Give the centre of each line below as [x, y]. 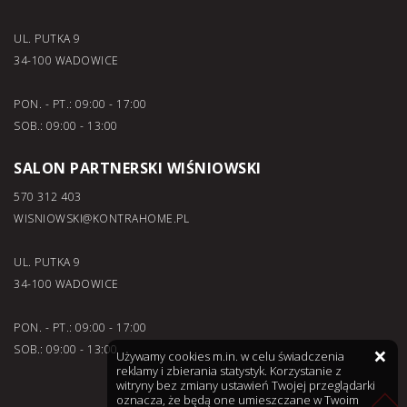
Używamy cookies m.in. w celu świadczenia [230, 356]
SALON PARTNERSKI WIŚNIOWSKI [138, 168]
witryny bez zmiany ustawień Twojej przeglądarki [246, 385]
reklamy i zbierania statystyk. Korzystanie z [229, 371]
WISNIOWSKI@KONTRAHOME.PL [101, 218]
